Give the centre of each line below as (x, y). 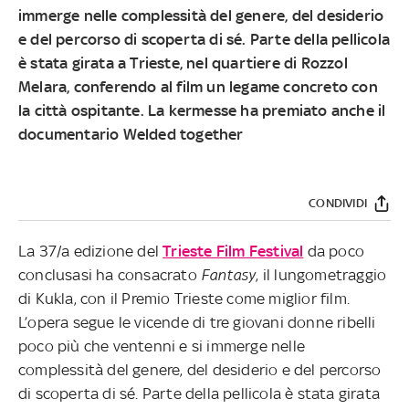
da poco (334, 251)
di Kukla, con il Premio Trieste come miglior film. (184, 298)
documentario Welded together (131, 134)
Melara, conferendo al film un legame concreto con (198, 86)
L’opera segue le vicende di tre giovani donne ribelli (197, 322)
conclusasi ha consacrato (110, 274)
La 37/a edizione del (91, 251)
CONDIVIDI (338, 203)
